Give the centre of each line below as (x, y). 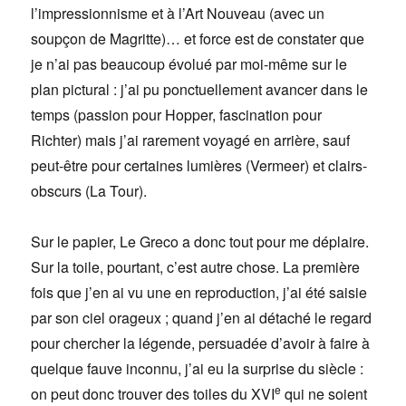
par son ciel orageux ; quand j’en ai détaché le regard (202, 318)
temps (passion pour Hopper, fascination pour (177, 115)
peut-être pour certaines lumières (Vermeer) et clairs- (199, 166)
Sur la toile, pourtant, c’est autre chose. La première (196, 267)
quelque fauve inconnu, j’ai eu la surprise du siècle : (198, 369)
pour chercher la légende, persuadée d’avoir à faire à (201, 343)
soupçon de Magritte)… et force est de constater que (198, 39)
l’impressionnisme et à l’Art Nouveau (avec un (178, 14)
